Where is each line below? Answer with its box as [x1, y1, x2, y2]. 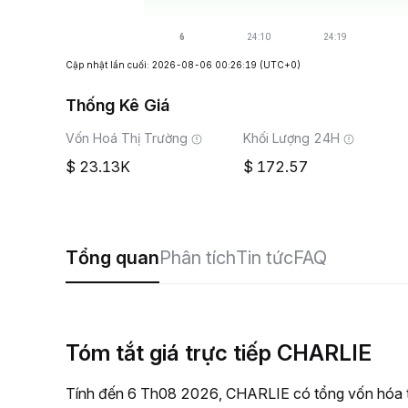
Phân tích [159, 247, 236, 269]
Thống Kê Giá [66, 96, 169, 115]
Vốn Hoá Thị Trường [66, 130, 188, 146]
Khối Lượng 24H [243, 130, 340, 146]
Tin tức [236, 247, 293, 269]
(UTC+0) [260, 59, 301, 70]
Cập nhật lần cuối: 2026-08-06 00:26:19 [66, 59, 257, 70]
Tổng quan [66, 247, 159, 269]
